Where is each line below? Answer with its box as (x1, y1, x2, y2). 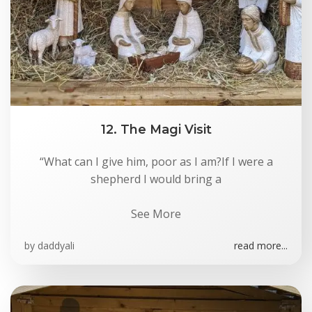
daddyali (38, 239, 75, 252)
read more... (234, 239, 288, 252)
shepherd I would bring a (91, 171, 221, 187)
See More (131, 206, 181, 221)
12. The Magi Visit (100, 122, 212, 136)
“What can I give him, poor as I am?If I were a (39, 154, 273, 169)
